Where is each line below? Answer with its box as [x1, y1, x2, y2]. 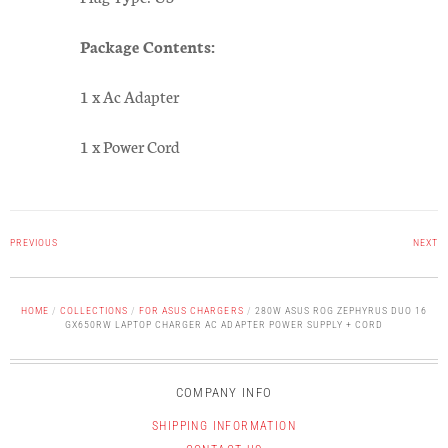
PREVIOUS [10, 237, 59, 249]
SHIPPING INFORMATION [152, 418, 296, 433]
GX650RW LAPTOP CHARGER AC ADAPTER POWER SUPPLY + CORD [65, 319, 383, 331]
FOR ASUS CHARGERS [139, 305, 244, 317]
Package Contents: [79, 34, 215, 58]
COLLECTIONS [60, 305, 129, 317]
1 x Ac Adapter [79, 84, 179, 108]
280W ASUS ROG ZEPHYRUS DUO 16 [254, 305, 427, 317]
